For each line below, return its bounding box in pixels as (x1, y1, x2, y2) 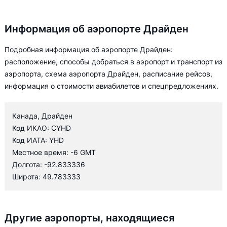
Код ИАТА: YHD (12, 136, 64, 144)
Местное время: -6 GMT (12, 148, 96, 157)
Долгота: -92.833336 (12, 160, 85, 169)
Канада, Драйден (12, 111, 72, 120)
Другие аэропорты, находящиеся (5, 212, 174, 224)
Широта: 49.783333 (12, 172, 81, 181)
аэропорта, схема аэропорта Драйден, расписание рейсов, (5, 69, 212, 78)
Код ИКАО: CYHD (12, 124, 71, 132)
